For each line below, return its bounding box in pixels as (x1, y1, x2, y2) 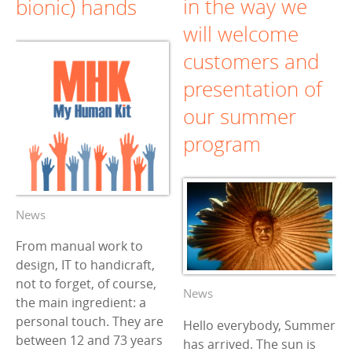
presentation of (183, 75, 322, 103)
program (183, 130, 261, 158)
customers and (183, 47, 319, 75)
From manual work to (16, 237, 143, 255)
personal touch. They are (16, 313, 163, 331)
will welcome (183, 20, 299, 48)
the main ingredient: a (16, 294, 146, 312)
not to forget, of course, (16, 275, 156, 293)
